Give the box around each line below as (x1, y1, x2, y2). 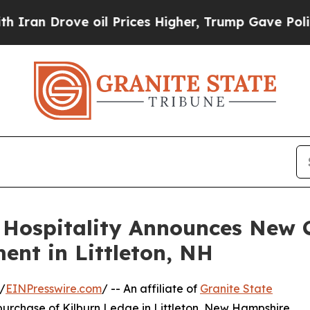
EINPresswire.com (6, 281, 102, 295)
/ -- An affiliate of (102, 281, 200, 295)
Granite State (200, 281, 273, 295)
